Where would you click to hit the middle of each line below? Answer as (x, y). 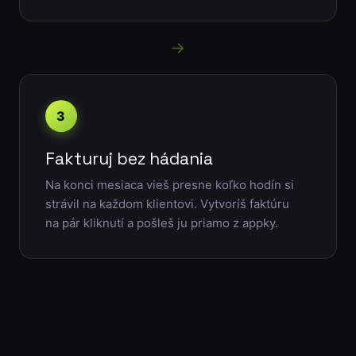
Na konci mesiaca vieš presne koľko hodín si (169, 185)
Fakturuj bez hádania (129, 159)
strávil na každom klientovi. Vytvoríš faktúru (167, 204)
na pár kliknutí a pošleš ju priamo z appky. (161, 223)
